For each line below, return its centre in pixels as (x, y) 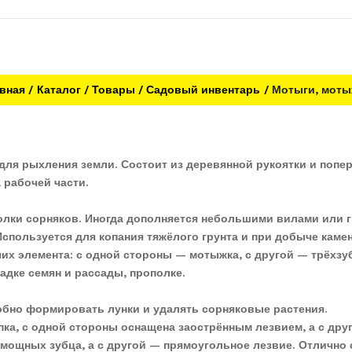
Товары (114, 90)
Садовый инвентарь (203, 90)
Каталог (59, 90)
